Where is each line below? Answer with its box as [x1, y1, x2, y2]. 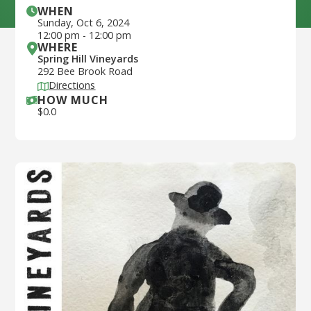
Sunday [37, 16, 72, 30]
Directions [49, 78, 96, 92]
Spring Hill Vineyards [37, 52, 139, 66]
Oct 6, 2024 [76, 16, 130, 30]
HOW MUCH [37, 92, 109, 108]
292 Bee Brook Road [37, 65, 133, 78]
